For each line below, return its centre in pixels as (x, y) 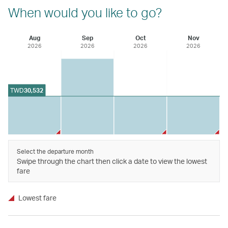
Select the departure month (55, 151)
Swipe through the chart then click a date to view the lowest (112, 161)
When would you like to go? (85, 12)
